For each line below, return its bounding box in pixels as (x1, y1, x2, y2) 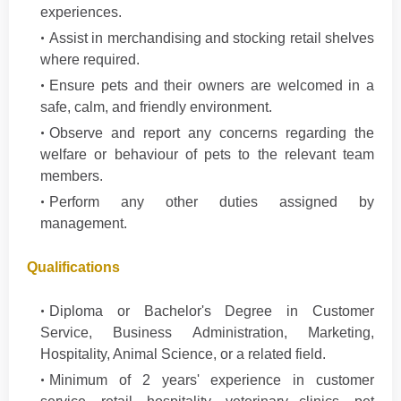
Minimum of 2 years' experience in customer (49, 372, 374, 388)
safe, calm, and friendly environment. (40, 99, 272, 115)
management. (40, 216, 127, 231)
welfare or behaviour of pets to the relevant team (40, 147, 374, 162)
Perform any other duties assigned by (49, 194, 374, 209)
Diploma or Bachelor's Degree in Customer (49, 303, 374, 319)
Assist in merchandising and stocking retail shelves (49, 30, 374, 46)
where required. (40, 52, 140, 67)
